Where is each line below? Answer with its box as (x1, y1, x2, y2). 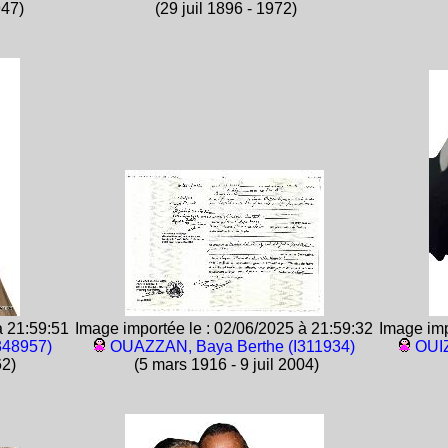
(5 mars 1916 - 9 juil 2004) (129, 356, 319, 373)
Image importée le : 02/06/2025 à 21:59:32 (75, 320, 373, 337)
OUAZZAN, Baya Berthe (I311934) (109, 338, 355, 355)
